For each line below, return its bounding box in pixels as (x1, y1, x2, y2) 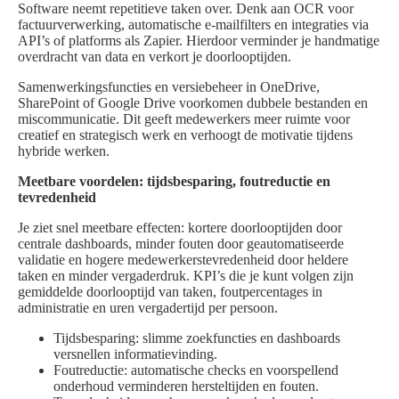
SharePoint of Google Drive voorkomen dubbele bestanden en (18, 95, 368, 111)
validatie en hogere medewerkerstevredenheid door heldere (18, 252, 348, 268)
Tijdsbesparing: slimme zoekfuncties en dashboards (53, 330, 340, 346)
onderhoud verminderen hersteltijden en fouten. (53, 379, 319, 395)
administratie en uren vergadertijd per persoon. (18, 300, 278, 316)
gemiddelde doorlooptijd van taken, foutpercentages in (18, 284, 322, 300)
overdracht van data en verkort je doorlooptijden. (18, 49, 291, 65)
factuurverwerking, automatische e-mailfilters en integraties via (18, 17, 369, 33)
